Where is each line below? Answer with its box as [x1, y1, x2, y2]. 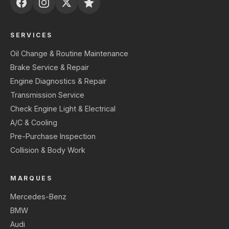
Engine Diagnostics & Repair [10, 77, 106, 86]
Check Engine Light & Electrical [10, 104, 116, 113]
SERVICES [10, 31, 53, 39]
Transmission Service [10, 90, 84, 100]
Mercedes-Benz [10, 192, 66, 201]
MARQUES [10, 174, 53, 182]
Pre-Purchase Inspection [10, 132, 96, 141]
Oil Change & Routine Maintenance [10, 49, 128, 58]
